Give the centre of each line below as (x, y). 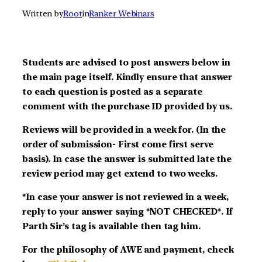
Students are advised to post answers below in (126, 63)
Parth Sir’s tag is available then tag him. (114, 226)
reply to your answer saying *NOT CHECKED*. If (127, 211)
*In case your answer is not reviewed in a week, (126, 197)
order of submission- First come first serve (118, 145)
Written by (43, 14)
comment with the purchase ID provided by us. (127, 107)
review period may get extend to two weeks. (120, 174)
